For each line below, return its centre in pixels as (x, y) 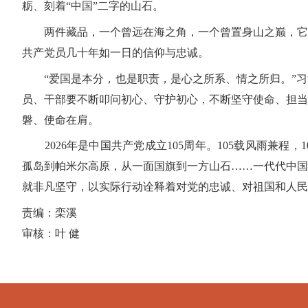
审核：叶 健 (51, 233)
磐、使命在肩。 (60, 120)
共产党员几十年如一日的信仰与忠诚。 (115, 52)
